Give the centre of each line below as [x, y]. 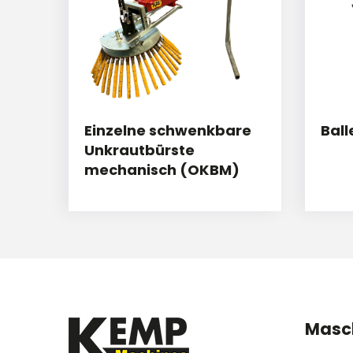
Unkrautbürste [139, 150]
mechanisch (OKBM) [162, 170]
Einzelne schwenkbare [168, 131]
